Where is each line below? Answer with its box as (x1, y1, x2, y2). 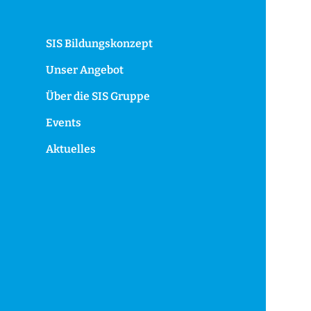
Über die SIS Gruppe (45, 90, 150, 103)
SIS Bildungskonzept (45, 37, 153, 51)
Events (45, 116, 81, 130)
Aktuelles (45, 142, 96, 156)
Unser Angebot (45, 63, 124, 77)
